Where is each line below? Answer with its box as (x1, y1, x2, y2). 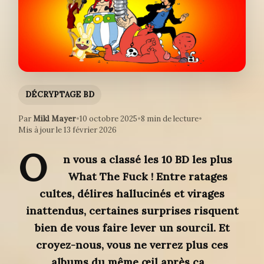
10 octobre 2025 (80, 114, 137, 124)
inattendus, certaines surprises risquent (25, 204, 239, 218)
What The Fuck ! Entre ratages (68, 170, 227, 184)
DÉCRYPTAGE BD (25, 90, 95, 100)
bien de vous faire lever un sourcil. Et (34, 221, 230, 235)
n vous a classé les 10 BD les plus (63, 153, 233, 167)
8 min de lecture (141, 114, 199, 124)
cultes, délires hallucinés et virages (39, 187, 225, 201)
